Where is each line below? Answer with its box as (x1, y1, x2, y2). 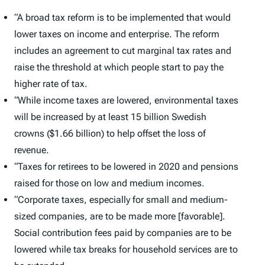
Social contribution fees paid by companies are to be (14, 227, 231, 239)
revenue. (14, 144, 49, 156)
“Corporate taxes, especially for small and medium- (14, 194, 228, 206)
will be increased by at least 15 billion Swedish (14, 111, 206, 123)
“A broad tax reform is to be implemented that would (14, 12, 231, 24)
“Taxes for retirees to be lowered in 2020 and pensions (14, 161, 238, 173)
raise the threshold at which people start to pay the (14, 62, 224, 73)
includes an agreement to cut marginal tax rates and (14, 45, 231, 57)
